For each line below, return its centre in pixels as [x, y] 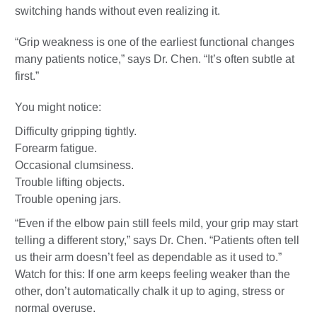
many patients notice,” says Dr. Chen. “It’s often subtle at [155, 59]
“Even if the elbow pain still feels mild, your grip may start [156, 224]
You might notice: [58, 108]
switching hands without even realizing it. [117, 11]
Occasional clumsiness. [74, 166]
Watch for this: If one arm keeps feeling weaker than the [152, 275]
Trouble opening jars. [68, 200]
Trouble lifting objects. [70, 183]
